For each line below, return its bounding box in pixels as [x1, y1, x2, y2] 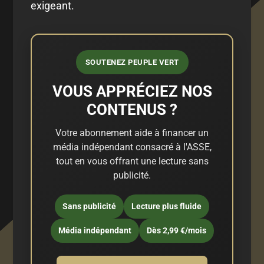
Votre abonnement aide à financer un [55, 127, 209, 138]
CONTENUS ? [87, 100, 177, 118]
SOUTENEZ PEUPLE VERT [85, 57, 179, 67]
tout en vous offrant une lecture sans [55, 155, 209, 167]
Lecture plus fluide [131, 201, 202, 211]
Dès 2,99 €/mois [146, 225, 206, 235]
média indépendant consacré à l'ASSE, [52, 141, 212, 153]
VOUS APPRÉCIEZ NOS [52, 82, 212, 100]
